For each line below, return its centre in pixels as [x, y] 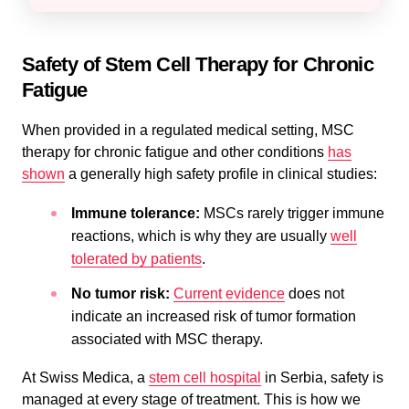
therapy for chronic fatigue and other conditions [175, 152]
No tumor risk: [121, 293]
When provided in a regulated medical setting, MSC [188, 130]
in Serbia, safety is [322, 377]
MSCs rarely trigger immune [292, 213]
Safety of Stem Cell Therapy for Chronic [198, 64]
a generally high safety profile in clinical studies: [221, 173]
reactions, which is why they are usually [201, 236]
